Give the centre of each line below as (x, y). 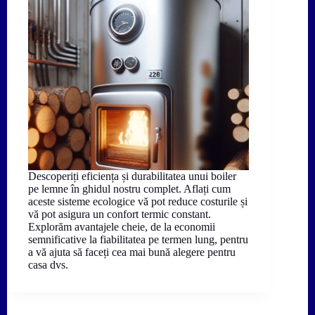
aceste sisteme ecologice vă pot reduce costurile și (138, 202)
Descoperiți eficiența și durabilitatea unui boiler (132, 176)
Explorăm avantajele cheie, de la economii (122, 227)
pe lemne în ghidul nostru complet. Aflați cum (129, 189)
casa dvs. (48, 265)
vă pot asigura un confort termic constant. (120, 214)
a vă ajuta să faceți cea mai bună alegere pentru (132, 252)
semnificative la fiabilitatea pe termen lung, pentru (138, 240)
